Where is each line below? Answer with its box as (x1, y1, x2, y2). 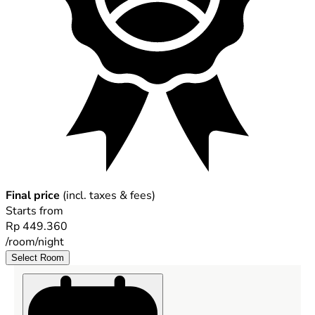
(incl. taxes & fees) (60, 187, 155, 203)
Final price (6, 187, 60, 203)
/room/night (6, 233, 64, 250)
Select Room (11, 252, 64, 263)
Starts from (6, 202, 63, 219)
